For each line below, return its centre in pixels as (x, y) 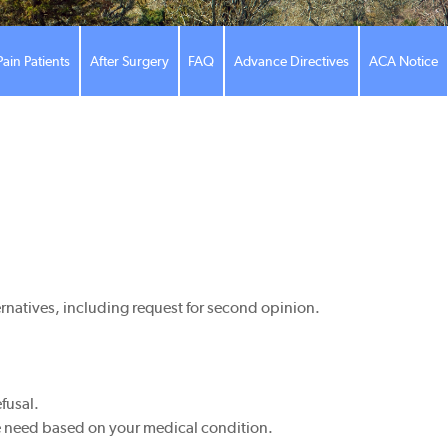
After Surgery (129, 61)
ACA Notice (404, 61)
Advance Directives (292, 61)
